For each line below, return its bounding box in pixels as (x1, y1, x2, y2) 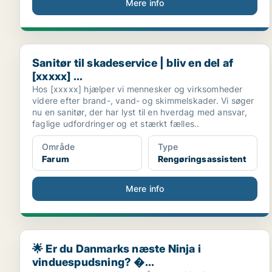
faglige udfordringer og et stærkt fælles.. (32, 118, 200, 129)
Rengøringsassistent (157, 154, 246, 164)
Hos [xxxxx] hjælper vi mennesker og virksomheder (32, 84, 243, 94)
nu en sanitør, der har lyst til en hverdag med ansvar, (32, 107, 247, 117)
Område (42, 141, 75, 152)
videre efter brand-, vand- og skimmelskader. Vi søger (32, 95, 254, 106)
